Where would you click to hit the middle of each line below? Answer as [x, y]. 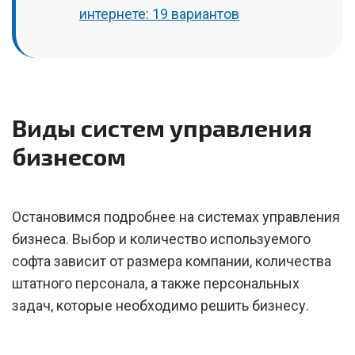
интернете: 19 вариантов [159, 14]
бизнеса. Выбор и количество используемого [161, 239]
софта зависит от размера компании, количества [172, 261]
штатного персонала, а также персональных [156, 283]
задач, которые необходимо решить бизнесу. [160, 305]
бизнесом [69, 156]
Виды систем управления [162, 128]
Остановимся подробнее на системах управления [176, 217]
